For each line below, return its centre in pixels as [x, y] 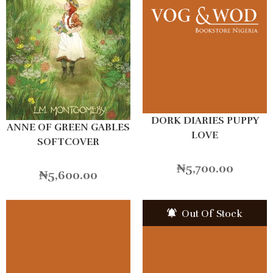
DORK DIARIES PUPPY [205, 121]
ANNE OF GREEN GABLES [68, 127]
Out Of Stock [211, 214]
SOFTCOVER [68, 142]
